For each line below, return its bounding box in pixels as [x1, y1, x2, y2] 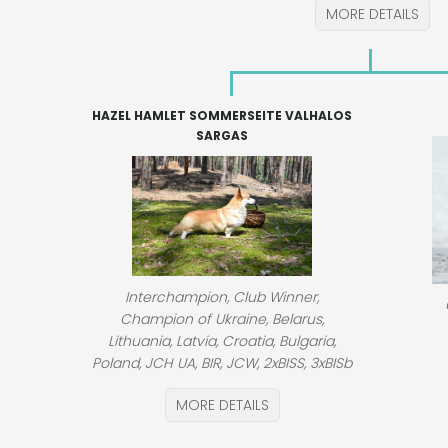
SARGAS [196, 127, 248, 145]
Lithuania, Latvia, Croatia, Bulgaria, [108, 330, 336, 351]
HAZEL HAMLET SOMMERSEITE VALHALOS [92, 107, 352, 125]
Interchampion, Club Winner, [125, 286, 319, 307]
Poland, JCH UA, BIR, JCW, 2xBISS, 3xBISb [92, 352, 352, 373]
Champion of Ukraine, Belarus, [120, 308, 324, 329]
